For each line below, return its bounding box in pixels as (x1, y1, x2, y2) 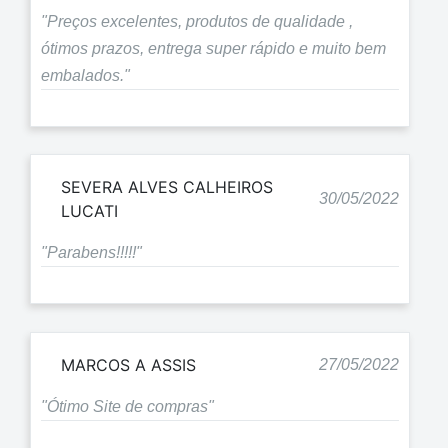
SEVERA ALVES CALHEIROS (61, 177, 273, 198)
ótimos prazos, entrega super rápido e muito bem (41, 39, 386, 57)
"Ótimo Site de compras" (41, 397, 214, 415)
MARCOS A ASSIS (61, 354, 196, 375)
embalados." (41, 66, 130, 84)
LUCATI (61, 201, 118, 222)
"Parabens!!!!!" (41, 244, 142, 262)
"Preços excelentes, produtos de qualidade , (41, 12, 353, 30)
